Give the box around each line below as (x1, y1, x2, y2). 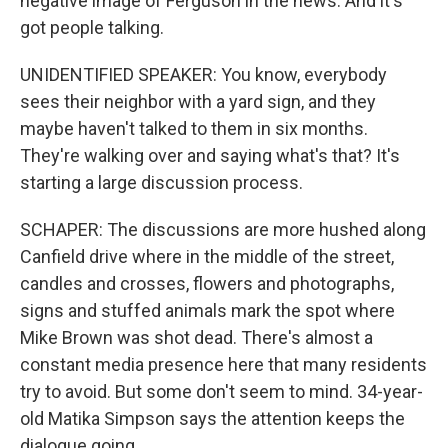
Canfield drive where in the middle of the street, (20, 246, 394, 267)
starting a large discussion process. (20, 172, 303, 193)
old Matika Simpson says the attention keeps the (20, 408, 405, 429)
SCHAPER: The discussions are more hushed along (20, 219, 426, 240)
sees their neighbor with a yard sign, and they (20, 91, 376, 112)
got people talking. (20, 17, 164, 38)
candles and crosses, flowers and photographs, (20, 273, 394, 294)
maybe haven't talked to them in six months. (20, 118, 368, 139)
